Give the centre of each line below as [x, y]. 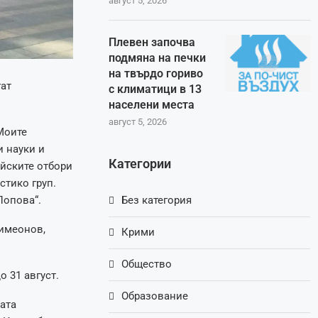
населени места [152, 105]
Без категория [157, 201]
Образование [155, 296]
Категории [140, 164]
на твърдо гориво [156, 74]
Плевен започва [152, 43]
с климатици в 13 [155, 89]
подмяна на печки [158, 58]
